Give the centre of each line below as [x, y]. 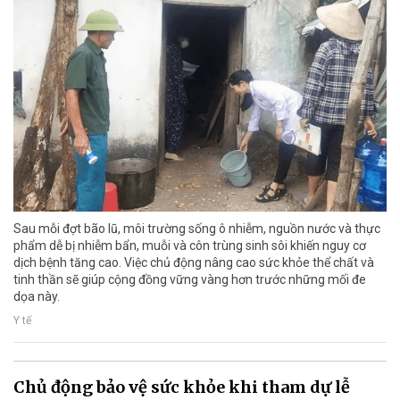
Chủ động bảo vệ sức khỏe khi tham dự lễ [182, 387]
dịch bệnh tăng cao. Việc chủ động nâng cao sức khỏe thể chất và [194, 263]
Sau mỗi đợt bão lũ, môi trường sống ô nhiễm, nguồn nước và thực [197, 229]
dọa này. [37, 297]
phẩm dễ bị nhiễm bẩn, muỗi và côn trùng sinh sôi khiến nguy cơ [190, 246]
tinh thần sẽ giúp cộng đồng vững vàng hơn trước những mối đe [190, 280]
